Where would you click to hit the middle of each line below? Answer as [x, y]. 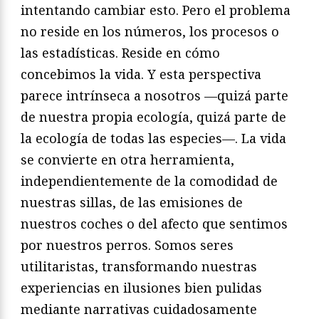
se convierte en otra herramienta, [127, 160]
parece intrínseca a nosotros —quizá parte [155, 96]
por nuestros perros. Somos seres [127, 245]
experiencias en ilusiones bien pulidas [141, 288]
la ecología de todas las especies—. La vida [153, 138]
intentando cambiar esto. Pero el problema [156, 10]
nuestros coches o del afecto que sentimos [154, 224]
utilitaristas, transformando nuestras [139, 267]
